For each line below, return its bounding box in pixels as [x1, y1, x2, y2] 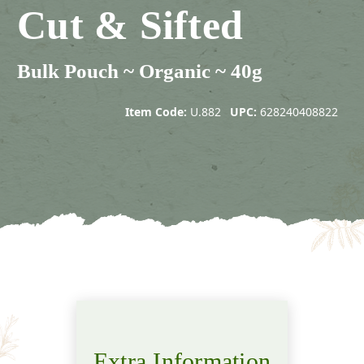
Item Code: [125, 103, 188, 119]
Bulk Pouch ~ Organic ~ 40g [17, 59, 262, 82]
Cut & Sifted [17, 2, 243, 48]
